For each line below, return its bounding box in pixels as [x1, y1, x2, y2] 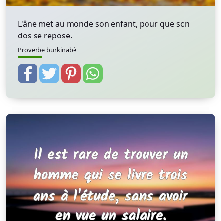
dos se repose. [18, 30, 72, 41]
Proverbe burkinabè [18, 45, 76, 54]
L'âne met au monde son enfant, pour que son [18, 18, 190, 29]
